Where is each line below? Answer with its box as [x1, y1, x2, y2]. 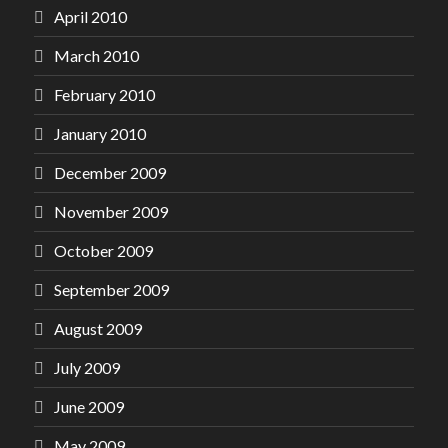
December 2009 [54, 163, 166, 182]
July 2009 [54, 358, 120, 377]
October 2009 [54, 241, 153, 260]
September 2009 [54, 280, 169, 299]
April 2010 [54, 7, 127, 26]
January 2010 [54, 124, 146, 143]
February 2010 [54, 85, 155, 104]
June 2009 [54, 397, 124, 416]
